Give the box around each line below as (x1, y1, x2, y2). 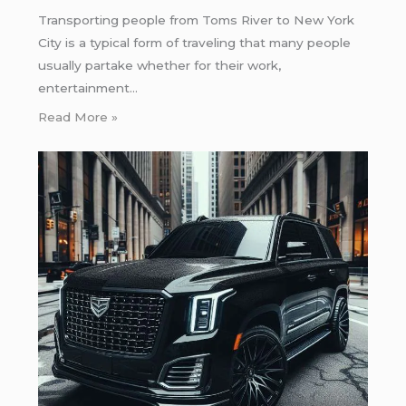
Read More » (37, 110, 118, 125)
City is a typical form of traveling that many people (37, 35, 351, 51)
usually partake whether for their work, (37, 58, 281, 73)
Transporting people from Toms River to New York (37, 13, 354, 28)
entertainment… (37, 81, 138, 96)
